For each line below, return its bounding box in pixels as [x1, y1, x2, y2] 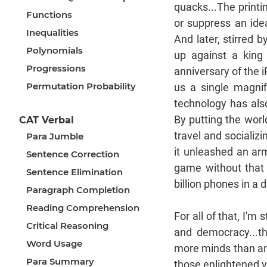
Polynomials [26, 45, 83, 57]
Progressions [26, 63, 86, 74]
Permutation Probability [26, 80, 136, 92]
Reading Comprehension [26, 202, 139, 214]
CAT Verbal [19, 114, 74, 126]
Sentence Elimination [26, 166, 123, 178]
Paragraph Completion [26, 184, 130, 196]
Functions [26, 9, 72, 21]
